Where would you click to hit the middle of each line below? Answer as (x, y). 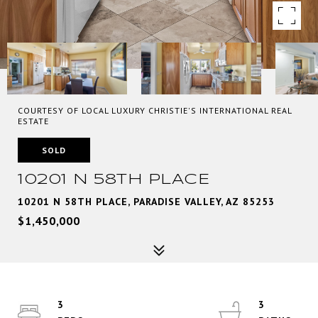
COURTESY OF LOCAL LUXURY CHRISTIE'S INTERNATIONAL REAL (155, 110)
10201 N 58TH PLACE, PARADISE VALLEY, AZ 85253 (146, 202)
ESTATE (33, 121)
